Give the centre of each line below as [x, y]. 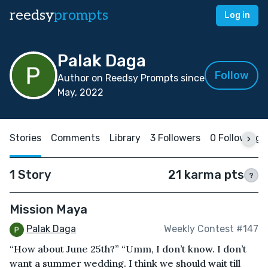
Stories [25, 138]
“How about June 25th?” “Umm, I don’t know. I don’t [128, 249]
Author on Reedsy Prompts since [131, 78]
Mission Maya [48, 209]
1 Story [30, 175]
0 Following [236, 138]
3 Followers [175, 138]
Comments [75, 138]
